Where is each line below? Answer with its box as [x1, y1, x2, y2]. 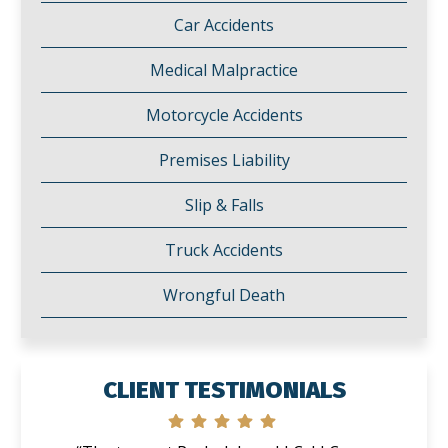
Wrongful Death [163, 284, 285, 306]
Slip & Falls [184, 194, 264, 216]
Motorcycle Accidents [145, 104, 303, 126]
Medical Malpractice [150, 59, 298, 81]
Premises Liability [158, 149, 290, 171]
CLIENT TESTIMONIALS [102, 376, 346, 404]
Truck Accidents [165, 239, 283, 261]
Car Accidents [174, 14, 274, 36]
